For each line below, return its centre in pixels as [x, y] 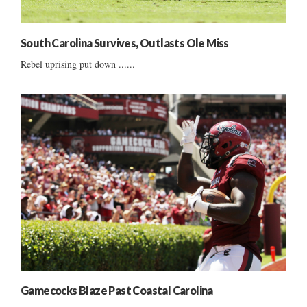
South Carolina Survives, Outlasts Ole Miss [125, 42]
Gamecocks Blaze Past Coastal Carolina [117, 291]
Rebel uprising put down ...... [78, 64]
